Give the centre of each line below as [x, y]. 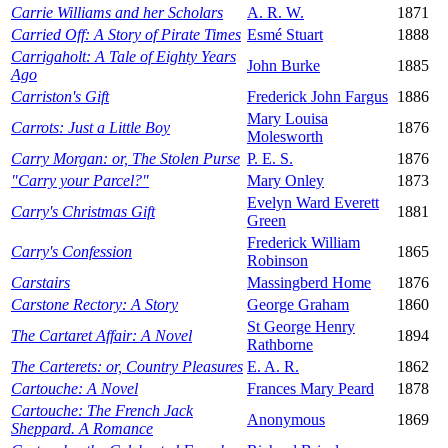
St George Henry [301, 327]
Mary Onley [285, 181]
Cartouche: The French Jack [102, 411]
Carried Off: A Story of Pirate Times [126, 35]
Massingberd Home [309, 283]
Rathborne [280, 345]
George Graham [298, 305]
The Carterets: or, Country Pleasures [127, 367]
